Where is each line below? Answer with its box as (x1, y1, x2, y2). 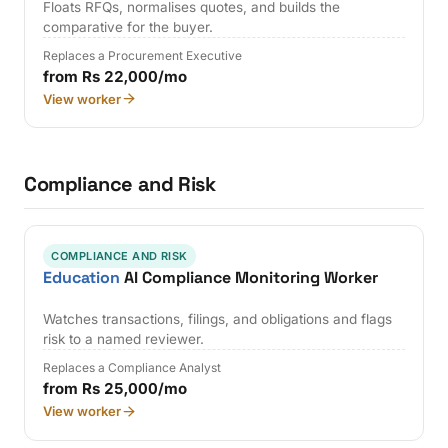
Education (43, 266, 121, 288)
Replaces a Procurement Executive (43, 47, 243, 63)
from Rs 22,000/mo (43, 66, 188, 86)
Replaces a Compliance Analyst (43, 360, 222, 376)
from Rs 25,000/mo (43, 379, 188, 399)
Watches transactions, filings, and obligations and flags (43, 311, 393, 328)
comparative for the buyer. (43, 18, 214, 35)
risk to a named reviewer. (43, 331, 205, 348)
